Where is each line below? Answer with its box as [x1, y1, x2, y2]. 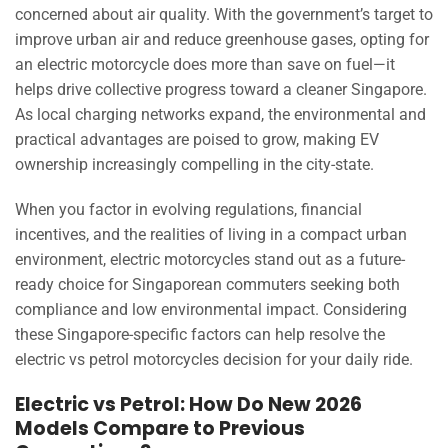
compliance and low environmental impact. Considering [15, 300, 407, 320]
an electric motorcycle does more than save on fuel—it [15, 54, 395, 74]
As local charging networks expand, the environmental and [15, 104, 426, 124]
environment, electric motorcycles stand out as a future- [15, 250, 405, 270]
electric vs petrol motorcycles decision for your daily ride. [15, 350, 413, 370]
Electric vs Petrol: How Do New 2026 [15, 391, 362, 419]
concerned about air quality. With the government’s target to [15, 4, 433, 24]
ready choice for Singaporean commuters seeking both [15, 275, 400, 295]
